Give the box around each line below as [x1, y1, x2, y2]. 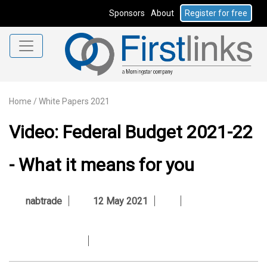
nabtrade [26, 195, 62, 207]
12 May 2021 [88, 195, 148, 207]
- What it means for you [9, 154, 194, 175]
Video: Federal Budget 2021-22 [9, 121, 253, 142]
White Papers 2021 [39, 96, 110, 106]
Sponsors [109, 8, 145, 18]
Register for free [185, 8, 247, 18]
